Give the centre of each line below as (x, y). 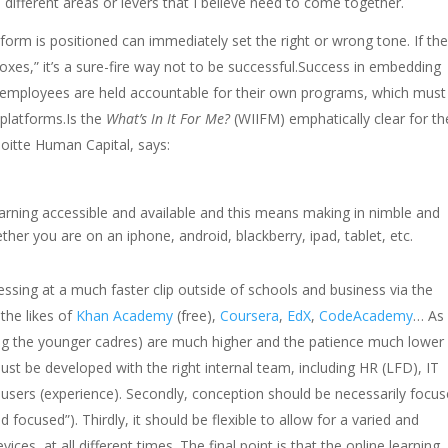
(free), (197, 315)
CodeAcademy (366, 315)
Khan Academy (125, 315)
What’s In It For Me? (168, 118)
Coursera (250, 315)
